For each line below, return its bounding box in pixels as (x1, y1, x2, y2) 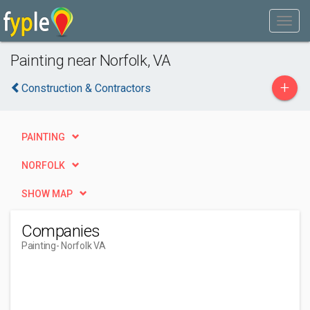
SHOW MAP (21, 188, 73, 199)
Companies (21, 221, 100, 241)
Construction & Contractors (21, 82, 151, 95)
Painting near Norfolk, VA (10, 51, 171, 69)
